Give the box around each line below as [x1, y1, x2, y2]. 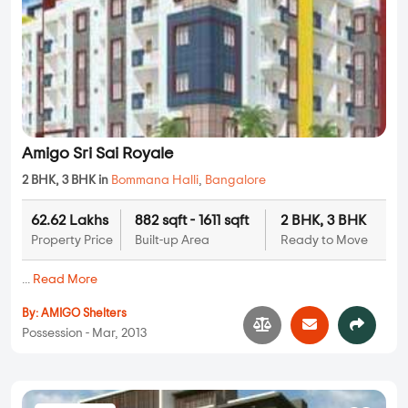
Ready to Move [280, 234, 368, 248]
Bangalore [205, 174, 266, 188]
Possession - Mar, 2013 [22, 326, 147, 340]
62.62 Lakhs [31, 213, 108, 229]
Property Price [31, 234, 113, 248]
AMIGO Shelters [41, 307, 127, 320]
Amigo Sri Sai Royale [22, 146, 173, 163]
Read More [33, 273, 97, 287]
